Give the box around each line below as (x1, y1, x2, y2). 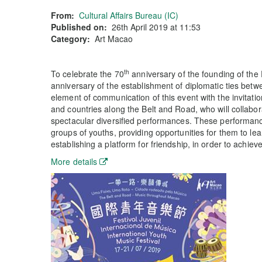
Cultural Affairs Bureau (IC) (79, 9, 178, 21)
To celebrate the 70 (51, 68, 124, 80)
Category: (51, 33, 90, 44)
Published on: (51, 21, 107, 33)
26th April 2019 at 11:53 (112, 21, 201, 33)
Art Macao (95, 33, 133, 44)
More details (51, 156, 98, 167)
